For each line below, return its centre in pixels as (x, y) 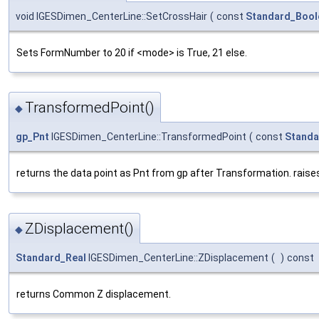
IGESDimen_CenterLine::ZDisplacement (177, 257)
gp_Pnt (32, 137)
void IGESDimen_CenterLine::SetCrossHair (111, 16)
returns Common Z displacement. (94, 294)
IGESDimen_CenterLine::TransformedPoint (148, 137)
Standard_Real (51, 257)
